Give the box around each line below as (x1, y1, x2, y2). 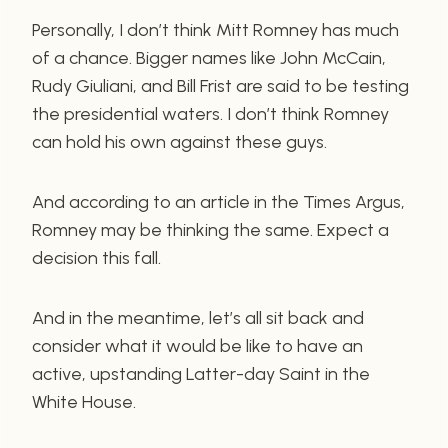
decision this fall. (32, 246, 161, 269)
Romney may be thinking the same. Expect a (32, 218, 389, 241)
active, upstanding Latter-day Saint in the (32, 362, 370, 385)
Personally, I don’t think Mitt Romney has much (32, 18, 399, 41)
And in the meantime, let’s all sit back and (32, 306, 364, 329)
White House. (32, 390, 136, 413)
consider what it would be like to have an (32, 334, 363, 357)
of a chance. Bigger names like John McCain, (32, 46, 386, 69)
